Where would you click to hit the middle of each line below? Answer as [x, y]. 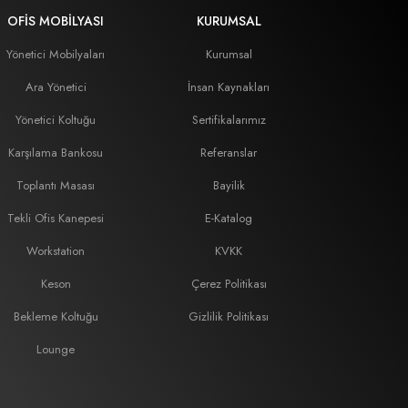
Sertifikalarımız [229, 120]
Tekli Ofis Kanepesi [56, 218]
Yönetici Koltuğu [56, 120]
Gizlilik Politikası [229, 316]
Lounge [56, 349]
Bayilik [229, 185]
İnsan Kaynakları [229, 87]
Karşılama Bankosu [56, 153]
